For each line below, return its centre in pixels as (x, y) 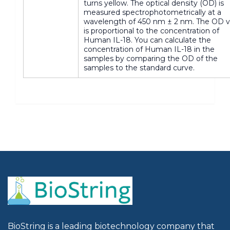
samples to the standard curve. (139, 68)
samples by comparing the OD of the (151, 58)
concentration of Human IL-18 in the (149, 49)
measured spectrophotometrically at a (152, 12)
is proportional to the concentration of (151, 31)
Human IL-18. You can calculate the (147, 40)
